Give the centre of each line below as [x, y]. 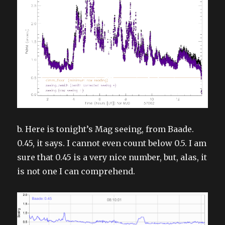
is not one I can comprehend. [76, 172]
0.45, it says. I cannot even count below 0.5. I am [112, 143]
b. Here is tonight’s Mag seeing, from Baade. [106, 129]
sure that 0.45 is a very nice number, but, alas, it [112, 157]
